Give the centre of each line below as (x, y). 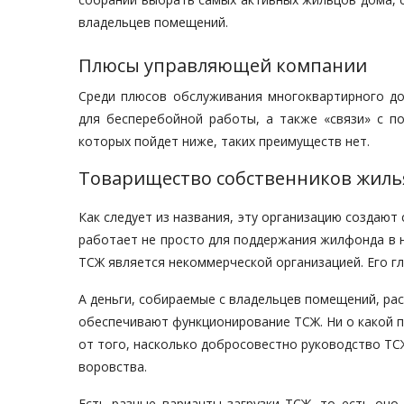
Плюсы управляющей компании (223, 65)
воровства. (113, 367)
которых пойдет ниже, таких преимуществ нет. (224, 141)
